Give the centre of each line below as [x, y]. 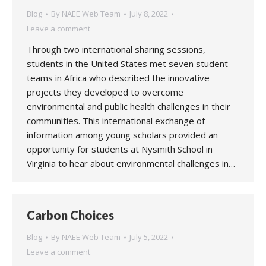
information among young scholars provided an [122, 135]
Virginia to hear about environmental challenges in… [131, 163]
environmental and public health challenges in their [129, 106]
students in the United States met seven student [127, 64]
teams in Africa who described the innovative [118, 78]
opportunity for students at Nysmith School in [120, 149]
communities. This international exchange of [116, 121]
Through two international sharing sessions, [116, 49]
